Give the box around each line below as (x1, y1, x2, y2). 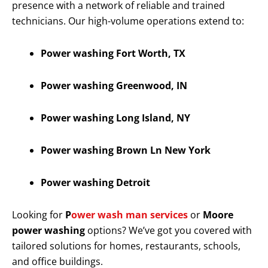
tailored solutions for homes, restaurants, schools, (12, 239, 240, 253)
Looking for (12, 208, 65, 222)
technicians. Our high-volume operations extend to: (12, 14, 244, 28)
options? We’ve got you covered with (85, 224, 252, 237)
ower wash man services (71, 208, 188, 222)
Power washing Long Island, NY (41, 111, 190, 125)
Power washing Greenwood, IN (41, 79, 187, 93)
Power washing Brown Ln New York (41, 144, 211, 157)
